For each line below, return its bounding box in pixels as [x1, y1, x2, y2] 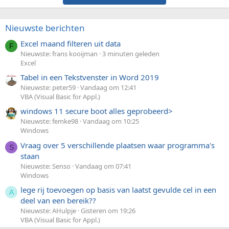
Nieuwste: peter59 [20, 83, 76, 93]
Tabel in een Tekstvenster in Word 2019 [20, 72, 159, 83]
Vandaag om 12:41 [80, 83, 136, 93]
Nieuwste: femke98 [20, 117, 78, 126]
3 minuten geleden [102, 49, 159, 58]
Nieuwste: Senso [20, 161, 71, 171]
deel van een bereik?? [20, 195, 96, 206]
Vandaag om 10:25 [83, 117, 139, 126]
